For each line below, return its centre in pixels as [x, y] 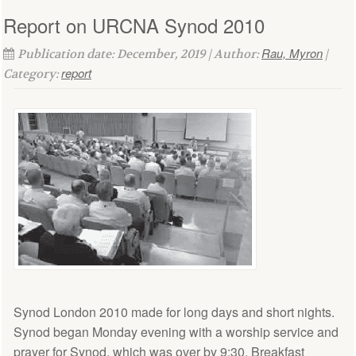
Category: [32, 74]
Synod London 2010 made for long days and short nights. [174, 311]
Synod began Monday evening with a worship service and [176, 331]
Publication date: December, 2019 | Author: [139, 54]
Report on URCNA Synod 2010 [134, 25]
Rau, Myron [292, 52]
